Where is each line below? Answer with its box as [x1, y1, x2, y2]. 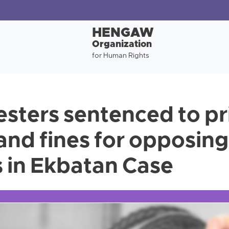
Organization [91, 39, 152, 51]
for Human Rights [91, 52, 149, 60]
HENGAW [91, 25, 154, 42]
